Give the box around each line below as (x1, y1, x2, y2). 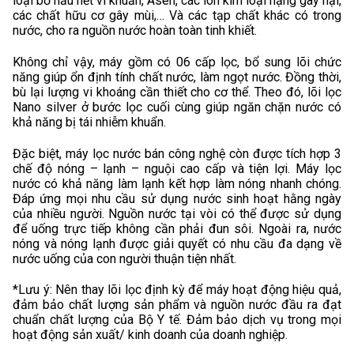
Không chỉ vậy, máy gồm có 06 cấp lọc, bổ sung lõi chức (13, 54, 341, 70)
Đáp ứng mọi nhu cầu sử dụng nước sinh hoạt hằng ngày (13, 190, 341, 206)
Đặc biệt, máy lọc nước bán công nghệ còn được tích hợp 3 (13, 145, 341, 161)
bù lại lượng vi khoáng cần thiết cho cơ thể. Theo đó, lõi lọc (13, 84, 341, 100)
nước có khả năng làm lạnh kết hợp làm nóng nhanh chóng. (13, 175, 341, 191)
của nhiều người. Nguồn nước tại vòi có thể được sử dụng (13, 205, 341, 221)
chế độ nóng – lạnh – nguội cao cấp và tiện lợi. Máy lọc (13, 160, 341, 176)
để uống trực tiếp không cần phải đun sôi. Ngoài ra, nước (13, 220, 341, 236)
